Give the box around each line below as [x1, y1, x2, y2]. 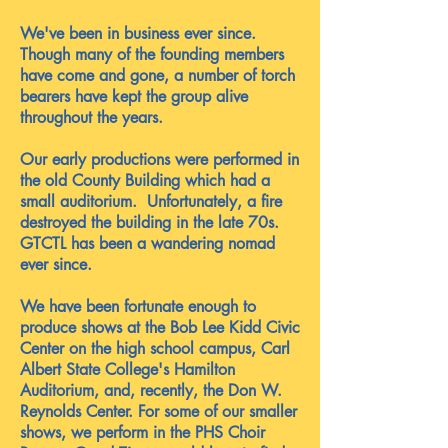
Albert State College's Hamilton [20, 359, 235, 380]
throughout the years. [20, 107, 163, 128]
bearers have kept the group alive [20, 86, 248, 107]
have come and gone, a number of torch [20, 65, 295, 86]
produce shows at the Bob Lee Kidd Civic [20, 317, 300, 338]
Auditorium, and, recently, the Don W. [20, 380, 282, 401]
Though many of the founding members [20, 44, 284, 65]
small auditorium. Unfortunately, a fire [20, 191, 282, 212]
